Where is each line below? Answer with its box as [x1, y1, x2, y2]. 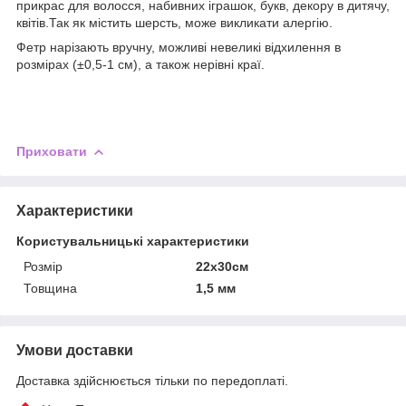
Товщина [24, 280, 77, 295]
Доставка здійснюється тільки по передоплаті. [16, 372, 288, 388]
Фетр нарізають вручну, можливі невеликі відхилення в [16, 39, 341, 54]
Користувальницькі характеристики [16, 233, 249, 248]
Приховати [16, 143, 87, 159]
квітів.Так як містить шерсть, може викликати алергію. [16, 14, 333, 30]
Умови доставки [16, 342, 133, 358]
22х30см [196, 258, 249, 274]
